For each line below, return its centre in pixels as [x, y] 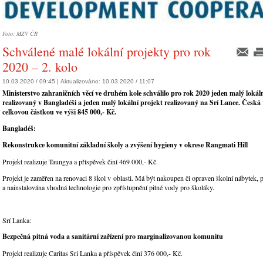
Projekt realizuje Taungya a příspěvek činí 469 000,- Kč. [80, 162]
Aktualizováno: [81, 82]
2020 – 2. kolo [40, 67]
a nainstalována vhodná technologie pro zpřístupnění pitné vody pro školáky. [108, 188]
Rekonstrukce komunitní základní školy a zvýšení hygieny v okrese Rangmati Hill [125, 145]
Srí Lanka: [17, 220]
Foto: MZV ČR [20, 33]
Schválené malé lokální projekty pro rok [107, 51]
